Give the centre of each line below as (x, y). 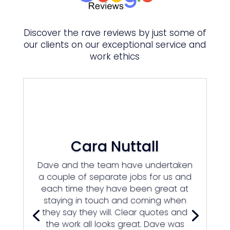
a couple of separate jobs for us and (115, 177)
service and (180, 45)
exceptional (128, 45)
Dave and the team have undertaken (115, 165)
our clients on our (63, 45)
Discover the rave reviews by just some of (115, 33)
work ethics (115, 57)
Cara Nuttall (115, 147)
